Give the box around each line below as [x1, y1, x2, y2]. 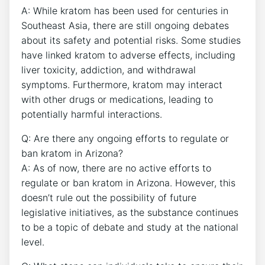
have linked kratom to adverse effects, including [21, 49, 235, 61]
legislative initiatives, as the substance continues [21, 206, 238, 218]
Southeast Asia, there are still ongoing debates [21, 19, 229, 31]
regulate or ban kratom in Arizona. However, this [21, 176, 235, 189]
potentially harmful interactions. [21, 108, 162, 120]
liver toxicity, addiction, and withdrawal [21, 63, 196, 76]
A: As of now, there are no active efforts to [21, 161, 211, 174]
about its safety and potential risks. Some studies [21, 34, 241, 46]
